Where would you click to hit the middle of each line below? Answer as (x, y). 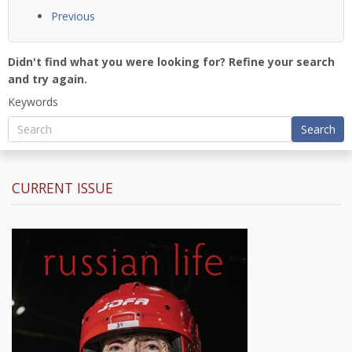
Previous (73, 16)
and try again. (48, 79)
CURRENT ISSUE (62, 188)
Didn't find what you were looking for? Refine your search (171, 61)
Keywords (33, 101)
